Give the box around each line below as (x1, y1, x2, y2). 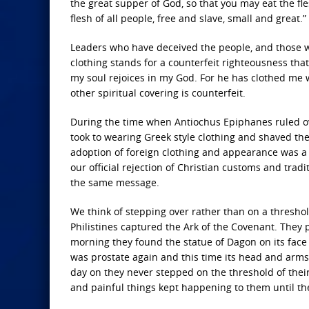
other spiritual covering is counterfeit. (70, 86, 246, 99)
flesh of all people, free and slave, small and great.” (70, 12, 306, 25)
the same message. (70, 176, 159, 189)
